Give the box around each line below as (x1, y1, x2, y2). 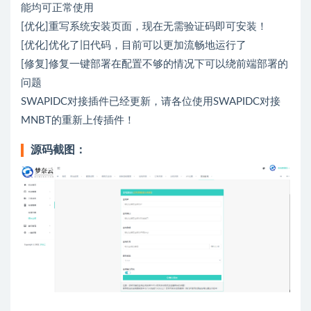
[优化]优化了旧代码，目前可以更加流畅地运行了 (21, 40, 246, 51)
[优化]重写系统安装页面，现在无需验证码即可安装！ (21, 22, 267, 32)
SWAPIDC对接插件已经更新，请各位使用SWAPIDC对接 (21, 96, 280, 107)
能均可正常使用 (21, 3, 94, 13)
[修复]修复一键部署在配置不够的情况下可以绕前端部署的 (21, 59, 288, 69)
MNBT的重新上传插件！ (21, 115, 135, 126)
